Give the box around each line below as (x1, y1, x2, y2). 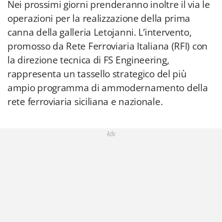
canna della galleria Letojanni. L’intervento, (7, 26, 192, 39)
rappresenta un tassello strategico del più (7, 67, 187, 80)
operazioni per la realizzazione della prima (7, 12, 191, 25)
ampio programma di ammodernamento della (7, 81, 208, 94)
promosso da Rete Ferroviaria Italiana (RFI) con (7, 40, 208, 53)
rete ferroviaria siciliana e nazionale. (7, 95, 163, 108)
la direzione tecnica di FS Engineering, (7, 54, 169, 66)
